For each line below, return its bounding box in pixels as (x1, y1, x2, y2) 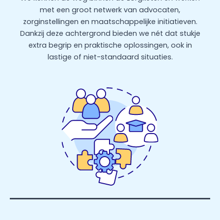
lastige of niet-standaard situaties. (47, 52, 173, 62)
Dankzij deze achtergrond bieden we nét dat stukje (20, 28, 200, 39)
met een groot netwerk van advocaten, (40, 5, 180, 15)
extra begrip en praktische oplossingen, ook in (28, 40, 192, 51)
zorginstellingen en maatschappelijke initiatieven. (23, 17, 197, 27)
